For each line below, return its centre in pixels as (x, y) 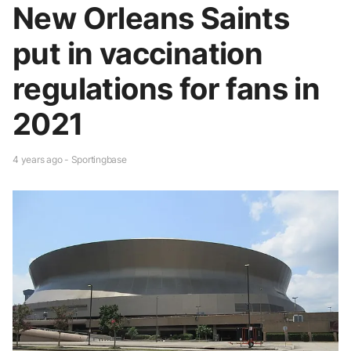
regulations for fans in (166, 88)
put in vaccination (138, 53)
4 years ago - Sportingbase (70, 159)
